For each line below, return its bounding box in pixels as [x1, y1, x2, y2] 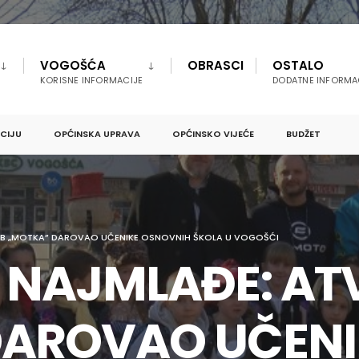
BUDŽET [286, 127, 321, 141]
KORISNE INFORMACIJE [40, 74, 143, 87]
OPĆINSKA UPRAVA [54, 127, 140, 141]
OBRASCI [188, 57, 244, 74]
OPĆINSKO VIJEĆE [172, 127, 254, 141]
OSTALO [272, 57, 325, 74]
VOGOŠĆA [40, 57, 106, 74]
